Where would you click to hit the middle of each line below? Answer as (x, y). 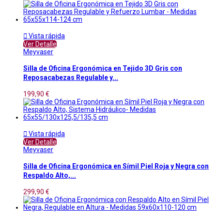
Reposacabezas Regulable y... (71, 78)
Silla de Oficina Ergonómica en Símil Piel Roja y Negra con (116, 166)
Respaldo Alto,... (50, 176)
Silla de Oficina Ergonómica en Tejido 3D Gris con (103, 69)
